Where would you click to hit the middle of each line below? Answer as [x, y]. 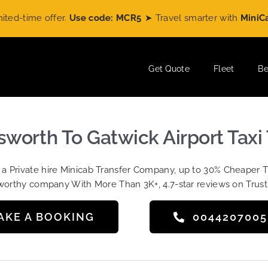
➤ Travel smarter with [165, 18]
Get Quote [169, 69]
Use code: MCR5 [78, 18]
